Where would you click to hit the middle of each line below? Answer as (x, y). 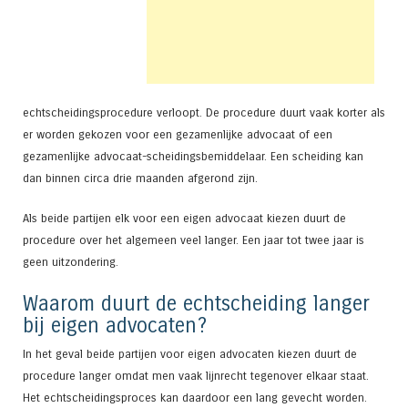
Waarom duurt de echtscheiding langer (196, 304)
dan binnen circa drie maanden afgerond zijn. (140, 178)
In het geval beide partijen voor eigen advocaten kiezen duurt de (190, 353)
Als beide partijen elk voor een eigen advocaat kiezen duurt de (184, 218)
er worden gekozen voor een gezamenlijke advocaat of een (178, 135)
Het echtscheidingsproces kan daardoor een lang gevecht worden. (195, 397)
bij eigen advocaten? (115, 326)
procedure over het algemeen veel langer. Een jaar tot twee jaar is (194, 240)
